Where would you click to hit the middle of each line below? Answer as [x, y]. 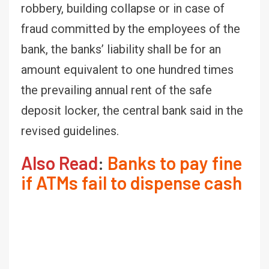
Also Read [59, 162]
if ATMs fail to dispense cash [131, 182]
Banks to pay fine [175, 162]
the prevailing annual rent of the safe [116, 90]
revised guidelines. [70, 131]
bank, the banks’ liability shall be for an [121, 49]
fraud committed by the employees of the [131, 29]
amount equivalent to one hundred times [127, 69]
